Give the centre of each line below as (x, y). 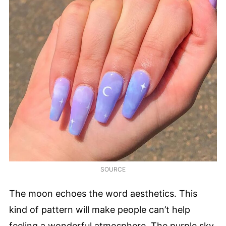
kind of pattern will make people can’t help (100, 209)
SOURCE (113, 169)
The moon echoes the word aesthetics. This (103, 193)
